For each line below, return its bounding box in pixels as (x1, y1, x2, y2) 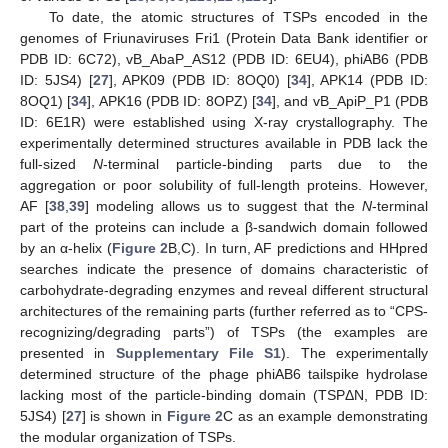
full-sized (20, 156, 93, 173)
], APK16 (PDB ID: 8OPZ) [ (87, 93, 257, 110)
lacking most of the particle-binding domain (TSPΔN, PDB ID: (20, 387, 428, 404)
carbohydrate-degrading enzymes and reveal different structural (20, 282, 428, 299)
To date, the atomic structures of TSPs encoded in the (48, 9, 428, 26)
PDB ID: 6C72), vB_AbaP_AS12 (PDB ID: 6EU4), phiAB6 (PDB (20, 51, 428, 68)
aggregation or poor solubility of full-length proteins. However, (20, 177, 428, 194)
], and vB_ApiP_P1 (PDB (272, 93, 429, 110)
